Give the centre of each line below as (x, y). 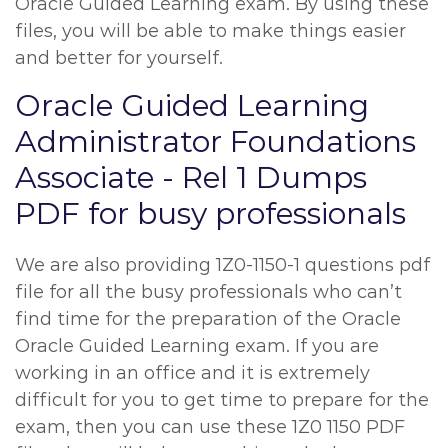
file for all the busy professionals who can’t (208, 292)
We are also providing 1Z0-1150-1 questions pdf (222, 265)
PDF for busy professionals (210, 213)
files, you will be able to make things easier (210, 31)
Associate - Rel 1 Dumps (191, 177)
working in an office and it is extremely (192, 373)
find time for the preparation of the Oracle (208, 319)
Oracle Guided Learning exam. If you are (197, 346)
